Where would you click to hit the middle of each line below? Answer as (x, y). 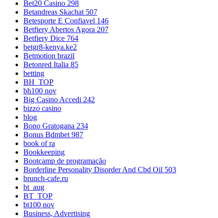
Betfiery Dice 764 (51, 38)
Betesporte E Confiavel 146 (66, 21)
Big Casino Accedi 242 (59, 100)
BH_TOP (38, 82)
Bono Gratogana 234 (56, 126)
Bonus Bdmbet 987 (53, 135)
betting (34, 73)
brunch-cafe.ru (46, 179)
